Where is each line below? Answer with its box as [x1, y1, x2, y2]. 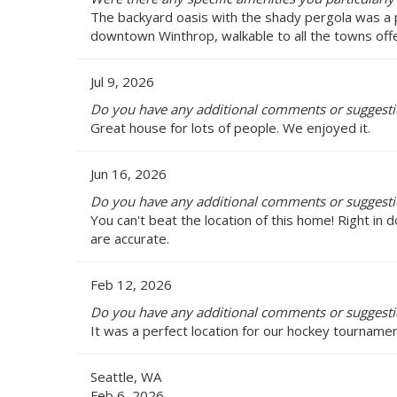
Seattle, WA [90, 367, 161, 385]
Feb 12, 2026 [90, 275, 172, 293]
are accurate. [90, 229, 169, 247]
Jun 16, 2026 [90, 164, 167, 183]
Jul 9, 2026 [90, 72, 154, 90]
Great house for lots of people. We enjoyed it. [90, 118, 370, 136]
